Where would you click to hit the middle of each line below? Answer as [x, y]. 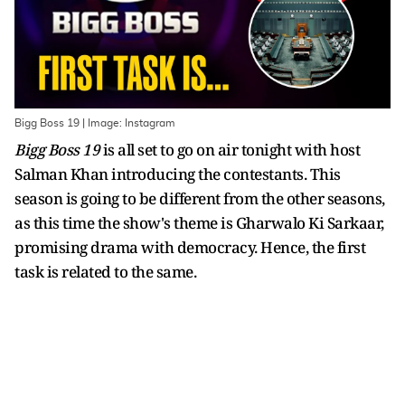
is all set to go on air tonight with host [230, 150]
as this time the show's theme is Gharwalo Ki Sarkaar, [199, 223]
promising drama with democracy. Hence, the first [190, 247]
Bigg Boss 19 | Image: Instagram [95, 123]
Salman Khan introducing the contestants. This [178, 174]
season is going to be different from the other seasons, [200, 198]
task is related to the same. [105, 272]
